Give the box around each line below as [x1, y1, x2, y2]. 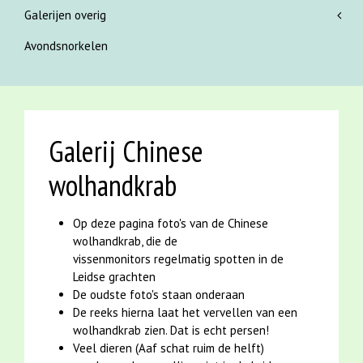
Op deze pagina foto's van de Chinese [73, 216, 268, 232]
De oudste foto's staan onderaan [73, 287, 245, 303]
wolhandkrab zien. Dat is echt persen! [73, 322, 269, 339]
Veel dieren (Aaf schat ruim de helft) [73, 340, 264, 357]
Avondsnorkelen [24, 38, 108, 54]
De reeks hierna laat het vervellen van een [73, 305, 297, 321]
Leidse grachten [73, 269, 156, 285]
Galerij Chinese [49, 132, 203, 171]
